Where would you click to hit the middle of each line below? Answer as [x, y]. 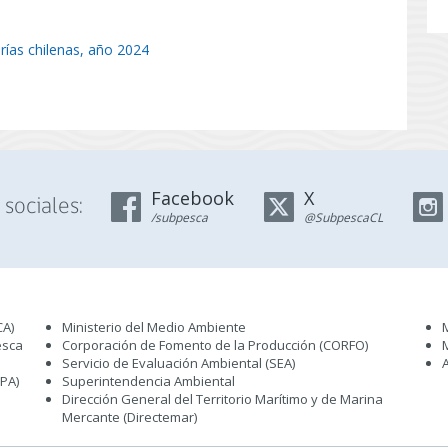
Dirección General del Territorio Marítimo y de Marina [222, 399]
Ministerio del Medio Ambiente [154, 327]
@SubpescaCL [343, 217]
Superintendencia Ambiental [148, 381]
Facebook [192, 198]
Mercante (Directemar [128, 417]
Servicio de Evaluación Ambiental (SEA [177, 363]
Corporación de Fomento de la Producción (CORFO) [215, 345]
